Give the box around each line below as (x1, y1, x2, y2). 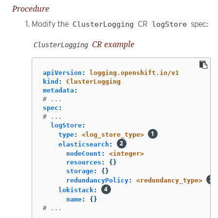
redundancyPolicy (66, 177, 128, 184)
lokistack (58, 186, 93, 194)
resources (66, 159, 101, 166)
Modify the (32, 20, 71, 29)
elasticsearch (58, 141, 109, 148)
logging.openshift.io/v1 (90, 69, 179, 77)
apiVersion (43, 69, 82, 77)
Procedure (12, 3, 49, 15)
